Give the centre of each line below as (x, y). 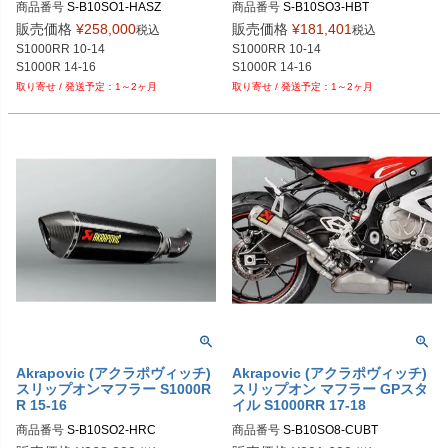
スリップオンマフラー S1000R (113, 389)
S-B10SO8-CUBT (330, 430)
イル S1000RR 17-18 (299, 405)
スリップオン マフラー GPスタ (330, 389)
